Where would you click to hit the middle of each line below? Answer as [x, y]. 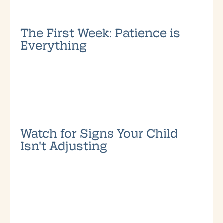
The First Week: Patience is [100, 32]
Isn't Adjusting [64, 145]
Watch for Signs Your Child [99, 132]
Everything [54, 44]
